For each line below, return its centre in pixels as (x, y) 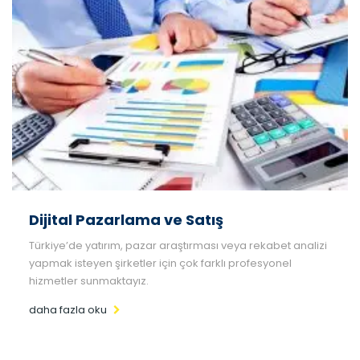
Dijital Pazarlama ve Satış (126, 219)
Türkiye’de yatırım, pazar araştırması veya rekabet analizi (178, 245)
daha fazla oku (68, 309)
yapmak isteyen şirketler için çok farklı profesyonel (160, 263)
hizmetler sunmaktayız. (89, 280)
